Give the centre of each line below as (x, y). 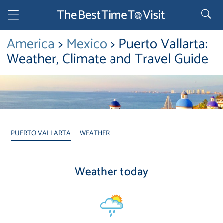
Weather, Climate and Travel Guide (108, 59)
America (33, 44)
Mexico (88, 44)
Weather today (111, 172)
